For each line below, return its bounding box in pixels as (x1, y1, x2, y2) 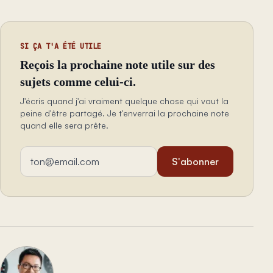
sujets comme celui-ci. (20, 75, 136, 89)
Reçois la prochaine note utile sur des (20, 58, 215, 72)
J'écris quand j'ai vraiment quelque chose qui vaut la (20, 96, 229, 107)
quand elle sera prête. (20, 120, 108, 131)
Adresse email (19, 147, 79, 160)
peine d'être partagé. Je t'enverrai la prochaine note (20, 108, 229, 119)
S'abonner (172, 155, 219, 168)
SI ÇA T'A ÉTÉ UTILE (20, 41, 101, 52)
